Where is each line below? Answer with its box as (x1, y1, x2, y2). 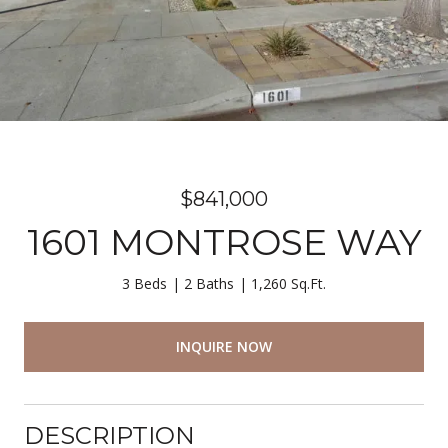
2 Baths (184, 274, 234, 293)
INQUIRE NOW (176, 336, 272, 356)
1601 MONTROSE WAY (26, 220, 422, 264)
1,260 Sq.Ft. (251, 274, 326, 293)
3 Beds (122, 274, 167, 293)
